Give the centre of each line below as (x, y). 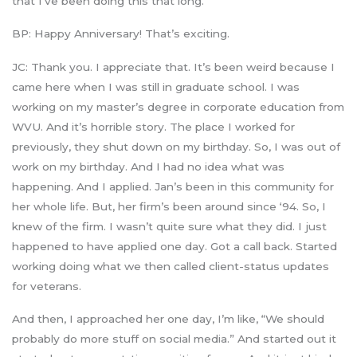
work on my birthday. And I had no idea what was (148, 166)
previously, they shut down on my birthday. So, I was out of (176, 146)
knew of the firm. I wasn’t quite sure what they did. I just (169, 226)
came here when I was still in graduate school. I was (156, 86)
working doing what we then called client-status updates (171, 266)
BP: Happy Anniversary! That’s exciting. (121, 34)
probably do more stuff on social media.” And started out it (174, 338)
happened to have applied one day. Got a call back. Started (175, 246)
